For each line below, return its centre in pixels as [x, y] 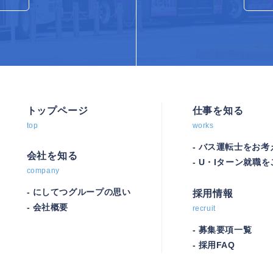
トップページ [57, 110]
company [43, 170]
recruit [204, 208]
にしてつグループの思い [82, 192]
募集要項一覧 [225, 229]
